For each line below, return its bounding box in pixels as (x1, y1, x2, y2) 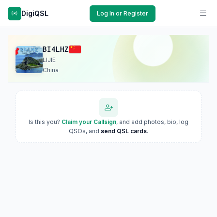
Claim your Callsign (62, 118, 116, 125)
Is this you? (29, 118, 62, 125)
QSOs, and (69, 127, 101, 135)
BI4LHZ (43, 45, 69, 53)
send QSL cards (101, 127, 147, 135)
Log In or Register (97, 9, 148, 17)
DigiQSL (21, 9, 48, 17)
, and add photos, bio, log (116, 118, 188, 125)
